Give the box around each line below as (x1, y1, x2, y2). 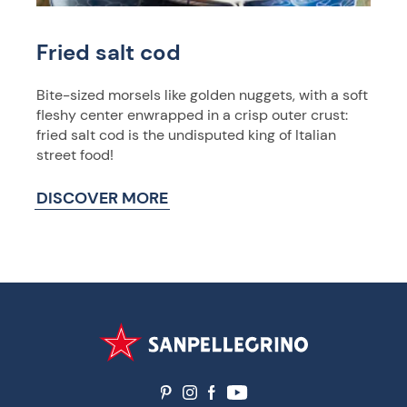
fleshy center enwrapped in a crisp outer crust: (36, 104, 348, 124)
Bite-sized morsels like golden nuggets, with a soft (36, 84, 368, 104)
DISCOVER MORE (36, 186, 168, 209)
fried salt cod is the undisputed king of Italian (36, 124, 336, 144)
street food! (36, 144, 114, 164)
